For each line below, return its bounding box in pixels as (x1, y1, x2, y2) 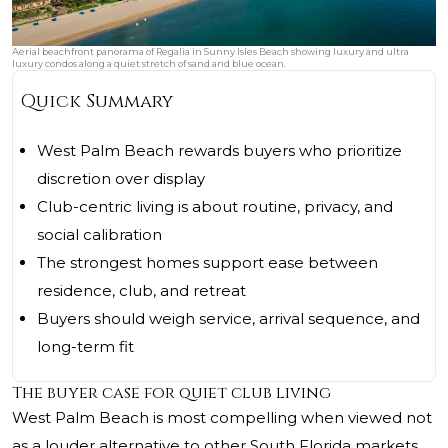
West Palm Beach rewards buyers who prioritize (37, 141, 402, 161)
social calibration (37, 225, 162, 245)
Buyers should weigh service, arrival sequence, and (37, 309, 420, 329)
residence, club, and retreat (37, 281, 246, 301)
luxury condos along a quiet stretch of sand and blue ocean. (12, 58, 286, 70)
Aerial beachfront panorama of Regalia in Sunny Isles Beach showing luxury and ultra (12, 46, 409, 58)
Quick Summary (21, 89, 173, 115)
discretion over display (37, 169, 205, 189)
